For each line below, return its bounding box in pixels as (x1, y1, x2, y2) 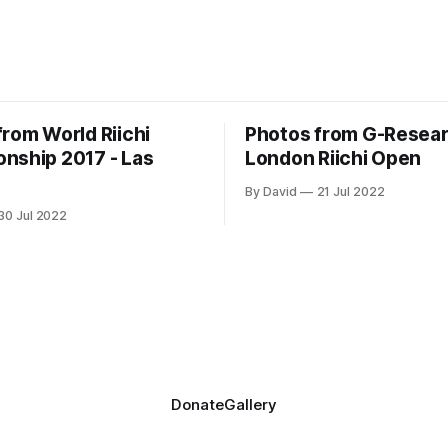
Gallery (224, 395, 277, 415)
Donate (171, 395, 224, 415)
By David (245, 183, 297, 199)
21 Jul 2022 (316, 183, 385, 199)
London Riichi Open (245, 146, 422, 170)
